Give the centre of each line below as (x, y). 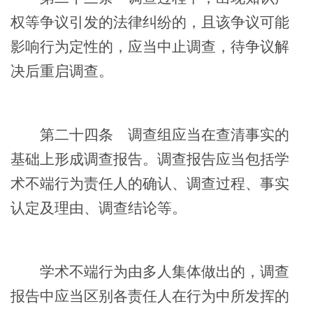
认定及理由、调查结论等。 (99, 208)
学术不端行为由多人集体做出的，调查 (150, 271)
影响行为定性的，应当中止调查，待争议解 (150, 46)
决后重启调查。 (62, 71)
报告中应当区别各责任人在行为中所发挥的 (150, 296)
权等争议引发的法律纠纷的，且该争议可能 (150, 22)
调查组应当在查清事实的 (201, 134)
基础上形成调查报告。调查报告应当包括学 (150, 159)
